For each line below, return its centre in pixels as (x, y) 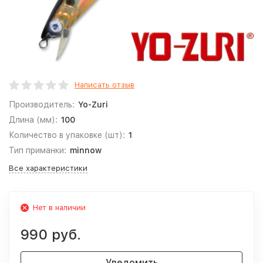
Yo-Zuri (93, 104)
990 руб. (51, 235)
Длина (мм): (33, 120)
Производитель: (42, 104)
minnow (85, 150)
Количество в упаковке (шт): (67, 135)
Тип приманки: (38, 150)
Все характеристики (48, 168)
